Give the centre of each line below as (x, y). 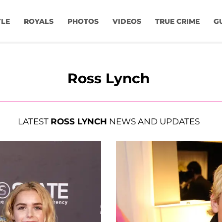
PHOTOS (83, 22)
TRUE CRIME (177, 22)
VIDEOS (127, 22)
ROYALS (38, 22)
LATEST (34, 122)
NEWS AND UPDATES (153, 122)
